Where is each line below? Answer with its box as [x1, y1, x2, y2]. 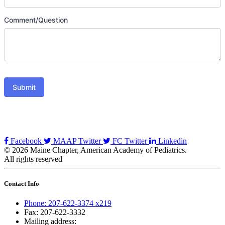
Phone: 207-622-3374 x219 [24, 199, 111, 208]
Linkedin [156, 137, 187, 146]
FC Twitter [110, 137, 149, 146]
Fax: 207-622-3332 [24, 208, 85, 217]
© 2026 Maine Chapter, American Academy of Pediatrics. [4, 146, 187, 155]
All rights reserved [4, 155, 62, 164]
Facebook [9, 137, 44, 146]
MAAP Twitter [51, 137, 103, 146]
